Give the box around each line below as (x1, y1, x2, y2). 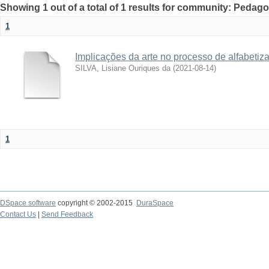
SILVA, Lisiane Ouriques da (75, 64, 171, 73)
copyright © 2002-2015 (56, 199, 136, 207)
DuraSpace (136, 199, 174, 207)
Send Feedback (41, 210, 93, 219)
